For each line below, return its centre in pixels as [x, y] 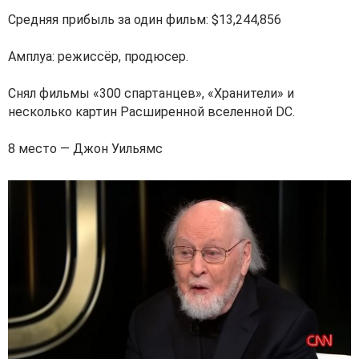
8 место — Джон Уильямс [85, 149]
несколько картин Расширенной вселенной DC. [151, 112]
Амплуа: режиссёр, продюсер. [98, 57]
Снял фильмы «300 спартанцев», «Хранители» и [151, 94]
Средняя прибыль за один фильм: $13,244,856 [145, 20]
